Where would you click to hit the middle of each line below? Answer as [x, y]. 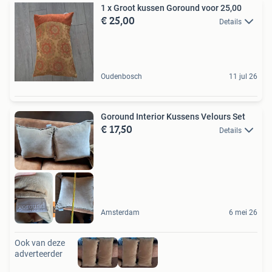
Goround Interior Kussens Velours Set [173, 116]
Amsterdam [120, 212]
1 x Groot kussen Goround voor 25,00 [171, 8]
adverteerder [39, 253]
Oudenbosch [121, 76]
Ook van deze [40, 243]
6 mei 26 [243, 212]
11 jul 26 [243, 76]
